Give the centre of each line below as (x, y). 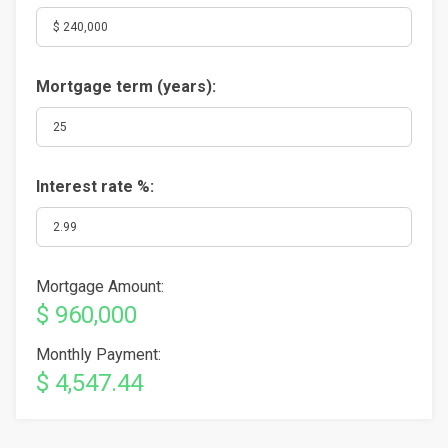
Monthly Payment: (98, 354)
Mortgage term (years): (126, 86)
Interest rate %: (95, 186)
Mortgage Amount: (100, 286)
